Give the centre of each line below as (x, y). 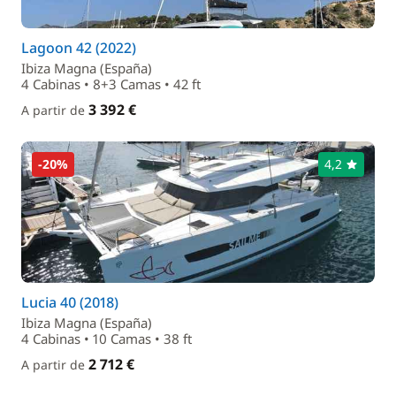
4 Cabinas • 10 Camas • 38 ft (107, 339)
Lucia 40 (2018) (70, 302)
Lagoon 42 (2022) (79, 48)
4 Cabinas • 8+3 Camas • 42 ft (111, 84)
